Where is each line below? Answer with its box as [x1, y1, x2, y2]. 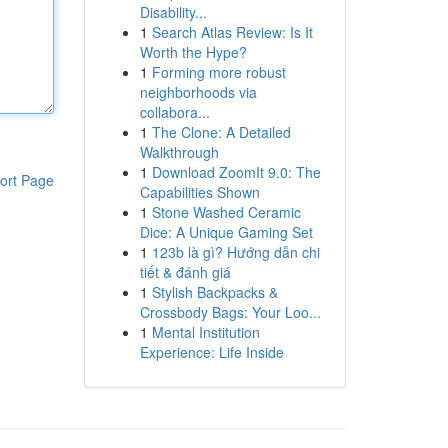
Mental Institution [151, 322, 260, 342]
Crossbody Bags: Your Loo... [139, 302, 321, 322]
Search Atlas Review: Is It [151, 22, 313, 42]
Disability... [139, 2, 207, 22]
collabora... [139, 102, 210, 122]
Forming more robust [151, 62, 286, 82]
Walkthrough [139, 142, 219, 162]
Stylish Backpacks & [151, 282, 278, 302]
